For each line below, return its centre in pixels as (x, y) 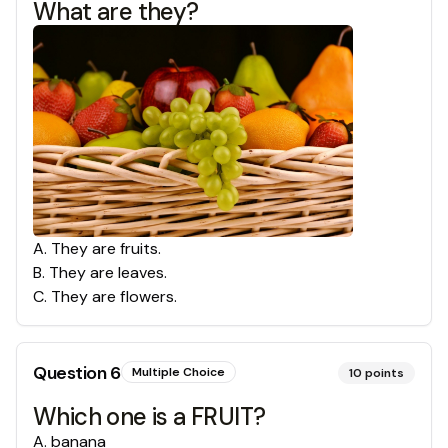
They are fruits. (106, 248)
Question (71, 372)
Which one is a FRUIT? (149, 416)
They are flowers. (114, 296)
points (384, 372)
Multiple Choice (178, 371)
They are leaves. (108, 272)
